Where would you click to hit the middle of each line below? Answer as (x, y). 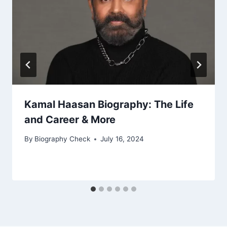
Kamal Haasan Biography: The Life (109, 104)
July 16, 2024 (122, 139)
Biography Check (63, 139)
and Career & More (70, 119)
